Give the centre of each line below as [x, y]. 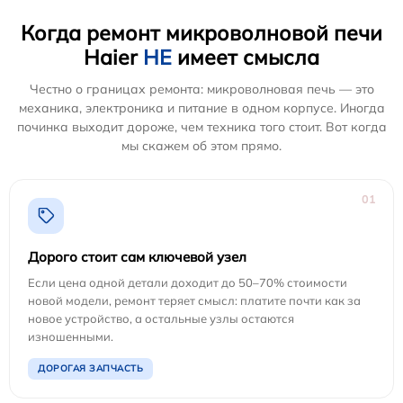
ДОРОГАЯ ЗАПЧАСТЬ [90, 368]
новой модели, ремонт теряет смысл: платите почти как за [194, 300]
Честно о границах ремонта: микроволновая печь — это [201, 89]
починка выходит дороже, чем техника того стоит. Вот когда [201, 126]
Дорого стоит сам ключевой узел [137, 256]
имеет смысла [246, 57]
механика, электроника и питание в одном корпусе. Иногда [201, 107]
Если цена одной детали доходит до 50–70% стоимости [188, 282]
